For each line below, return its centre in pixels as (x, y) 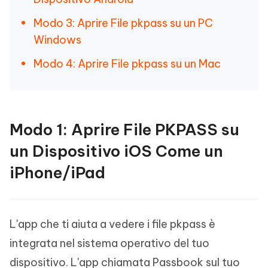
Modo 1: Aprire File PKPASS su (124, 130)
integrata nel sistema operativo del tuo (109, 243)
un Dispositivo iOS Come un (116, 151)
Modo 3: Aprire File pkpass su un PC (123, 23)
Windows (57, 40)
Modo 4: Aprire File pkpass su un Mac (127, 64)
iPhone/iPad (57, 173)
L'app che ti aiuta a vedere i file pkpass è (112, 224)
